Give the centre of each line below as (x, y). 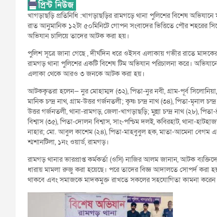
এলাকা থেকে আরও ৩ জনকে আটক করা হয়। (86, 73)
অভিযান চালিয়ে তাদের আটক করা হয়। (78, 36)
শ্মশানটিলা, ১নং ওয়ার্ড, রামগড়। (68, 142)
